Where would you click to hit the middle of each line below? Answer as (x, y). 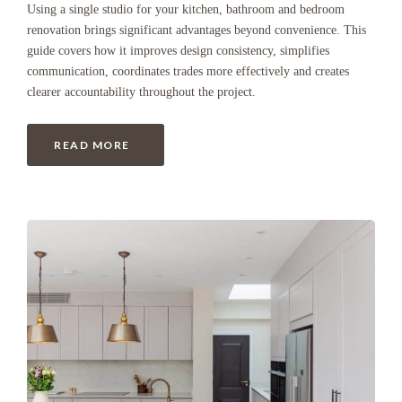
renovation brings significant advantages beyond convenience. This (197, 31)
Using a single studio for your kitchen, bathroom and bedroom (186, 10)
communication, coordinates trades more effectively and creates (188, 72)
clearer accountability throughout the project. (141, 92)
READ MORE (92, 145)
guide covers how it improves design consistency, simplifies (178, 51)
